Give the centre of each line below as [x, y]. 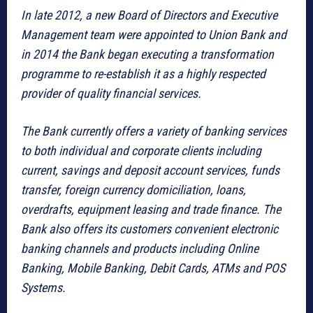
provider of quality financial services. [111, 94]
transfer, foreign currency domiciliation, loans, [133, 190]
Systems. [43, 288]
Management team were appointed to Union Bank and [154, 35]
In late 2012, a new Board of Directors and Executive [149, 15]
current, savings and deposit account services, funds [150, 170]
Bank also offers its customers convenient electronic [150, 229]
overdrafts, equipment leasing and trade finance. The [151, 210]
